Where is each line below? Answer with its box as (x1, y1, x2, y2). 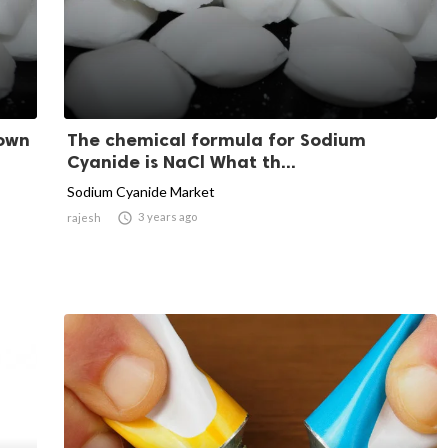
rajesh (67, 210, 101, 224)
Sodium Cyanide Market (67, 182, 215, 200)
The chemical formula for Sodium (67, 128, 366, 151)
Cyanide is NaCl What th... (67, 150, 296, 173)
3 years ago (138, 209, 197, 223)
